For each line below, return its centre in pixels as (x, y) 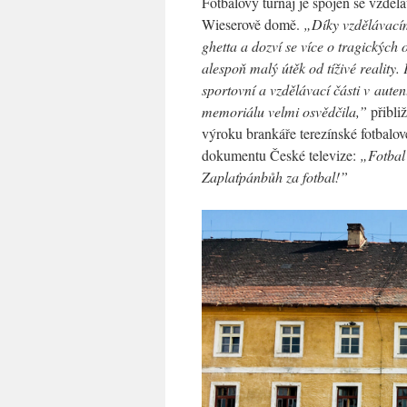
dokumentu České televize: (281, 154)
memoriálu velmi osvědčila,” (286, 111)
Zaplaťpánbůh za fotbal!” (275, 176)
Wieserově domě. (253, 24)
